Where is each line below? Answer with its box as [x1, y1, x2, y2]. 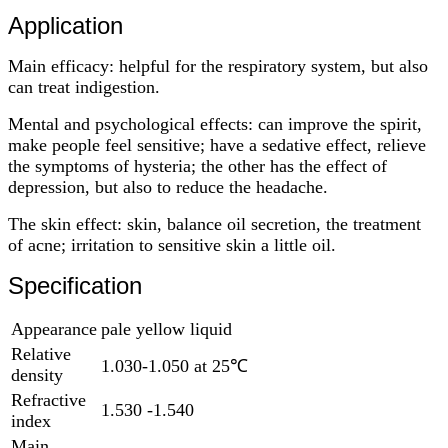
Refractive [11, 389, 86, 410]
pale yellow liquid [101, 318, 232, 339]
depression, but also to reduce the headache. [8, 176, 328, 197]
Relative [11, 343, 71, 364]
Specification [8, 271, 142, 299]
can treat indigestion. [8, 76, 160, 97]
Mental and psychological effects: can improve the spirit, [8, 113, 422, 134]
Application [8, 11, 123, 39]
